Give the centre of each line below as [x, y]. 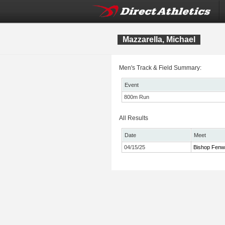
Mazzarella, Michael [159, 39]
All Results [134, 118]
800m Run [137, 97]
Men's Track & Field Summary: [160, 68]
